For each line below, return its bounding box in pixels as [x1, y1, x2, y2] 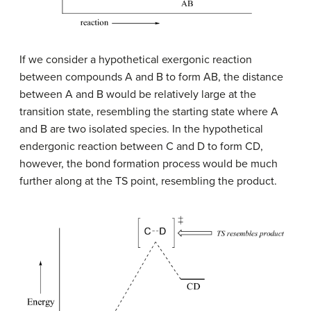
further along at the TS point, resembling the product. [19, 174, 277, 188]
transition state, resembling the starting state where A [19, 104, 278, 119]
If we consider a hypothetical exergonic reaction [19, 52, 252, 67]
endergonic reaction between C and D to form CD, [19, 139, 263, 153]
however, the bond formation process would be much [19, 156, 278, 171]
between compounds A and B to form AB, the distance [19, 69, 283, 84]
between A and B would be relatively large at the [19, 87, 256, 101]
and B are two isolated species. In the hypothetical [19, 121, 263, 136]
